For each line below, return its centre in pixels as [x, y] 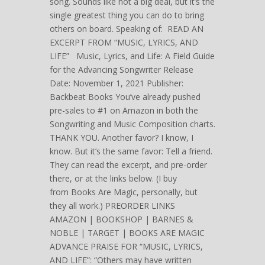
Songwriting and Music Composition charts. [132, 124]
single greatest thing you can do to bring [127, 15]
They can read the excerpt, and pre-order [128, 164]
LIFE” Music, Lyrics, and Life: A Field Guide [132, 56]
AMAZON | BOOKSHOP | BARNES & [122, 219]
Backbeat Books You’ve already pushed [125, 96]
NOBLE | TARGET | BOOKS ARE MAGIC [130, 232]
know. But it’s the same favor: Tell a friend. [131, 151]
